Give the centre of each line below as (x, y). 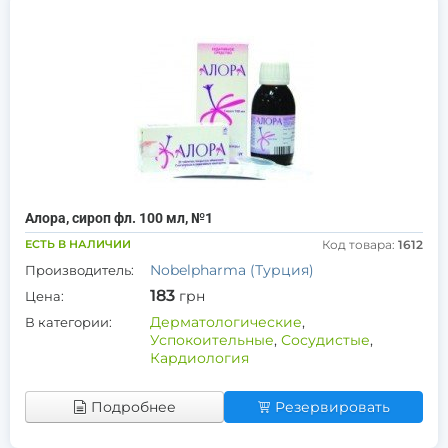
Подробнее (133, 407)
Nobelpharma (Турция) (232, 270)
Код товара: (360, 244)
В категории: (68, 322)
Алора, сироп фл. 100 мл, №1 (119, 218)
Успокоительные (212, 340)
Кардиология (199, 358)
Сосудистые (325, 340)
